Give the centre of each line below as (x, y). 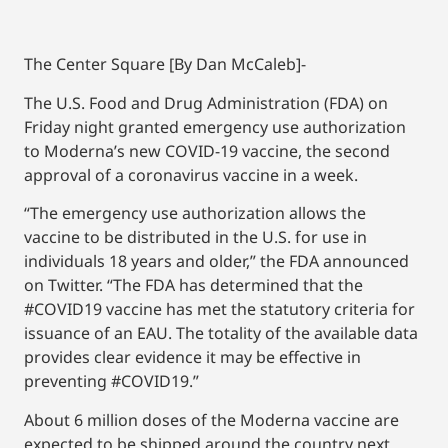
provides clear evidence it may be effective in (192, 357)
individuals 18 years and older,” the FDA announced (216, 261)
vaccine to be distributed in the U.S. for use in (195, 237)
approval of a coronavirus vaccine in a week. (191, 174)
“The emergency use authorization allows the (195, 213)
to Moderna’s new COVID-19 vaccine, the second (207, 150)
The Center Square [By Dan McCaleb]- (165, 64)
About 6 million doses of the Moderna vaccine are (211, 419)
